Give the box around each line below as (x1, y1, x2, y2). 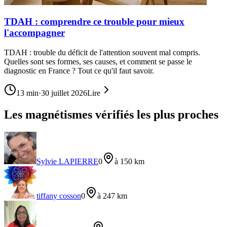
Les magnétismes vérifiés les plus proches (4, 107, 218, 121)
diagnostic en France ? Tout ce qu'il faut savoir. (4, 66, 154, 75)
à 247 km (97, 191, 127, 200)
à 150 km (115, 157, 144, 166)
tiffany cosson (36, 191, 81, 200)
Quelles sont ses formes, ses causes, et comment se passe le (4, 57, 192, 66)
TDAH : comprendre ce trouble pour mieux (4, 16, 184, 27)
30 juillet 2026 (41, 89, 87, 98)
